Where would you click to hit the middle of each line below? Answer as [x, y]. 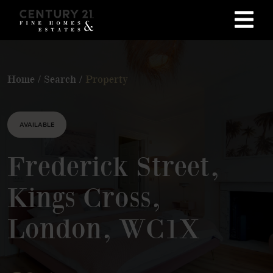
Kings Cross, [84, 197]
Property [107, 79]
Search [60, 79]
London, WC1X [104, 228]
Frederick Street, [113, 165]
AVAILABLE [37, 124]
